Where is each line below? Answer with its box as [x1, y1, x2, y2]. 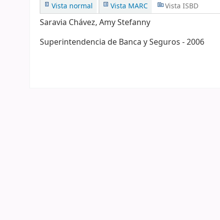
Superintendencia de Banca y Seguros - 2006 [40, 36, 204, 48]
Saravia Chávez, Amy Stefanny [40, 16, 150, 28]
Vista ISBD [165, 1, 198, 12]
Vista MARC [110, 1, 148, 12]
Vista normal [52, 1, 93, 12]
